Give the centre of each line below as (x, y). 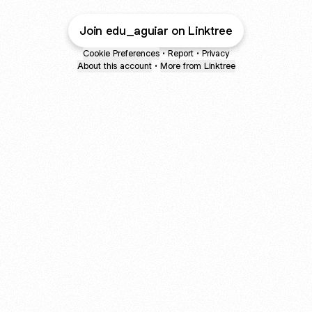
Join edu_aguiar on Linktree (156, 31)
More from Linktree (197, 66)
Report (181, 53)
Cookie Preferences (121, 53)
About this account (114, 66)
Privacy (216, 53)
